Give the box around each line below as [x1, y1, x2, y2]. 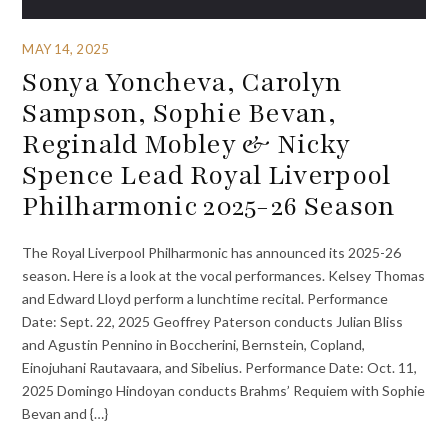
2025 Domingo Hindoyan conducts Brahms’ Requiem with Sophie [22, 382, 426, 400]
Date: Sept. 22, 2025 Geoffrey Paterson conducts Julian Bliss [22, 313, 404, 331]
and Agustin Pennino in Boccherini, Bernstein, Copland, [22, 336, 366, 354]
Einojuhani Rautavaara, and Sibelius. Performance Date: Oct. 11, [22, 359, 418, 377]
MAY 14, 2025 [22, 40, 109, 57]
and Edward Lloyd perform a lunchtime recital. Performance [22, 290, 389, 308]
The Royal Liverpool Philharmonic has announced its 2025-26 [22, 244, 402, 262]
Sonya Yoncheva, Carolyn [22, 63, 343, 100]
